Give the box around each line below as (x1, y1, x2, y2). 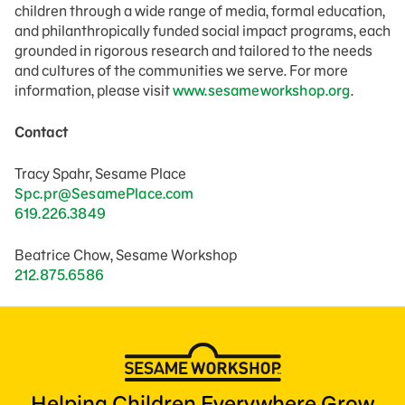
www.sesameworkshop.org (173, 81, 351, 99)
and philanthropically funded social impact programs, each (14, 22, 391, 40)
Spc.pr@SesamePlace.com (14, 184, 194, 202)
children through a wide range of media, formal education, (14, 2, 385, 20)
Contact (14, 123, 68, 141)
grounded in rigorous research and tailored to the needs (14, 42, 372, 60)
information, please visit (14, 81, 173, 99)
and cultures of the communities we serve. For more (14, 61, 348, 80)
